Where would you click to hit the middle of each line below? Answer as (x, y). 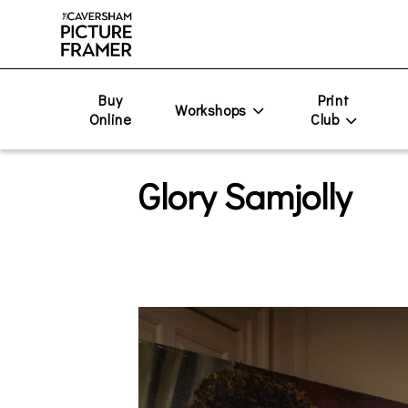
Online (110, 119)
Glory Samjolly (245, 195)
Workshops (211, 109)
